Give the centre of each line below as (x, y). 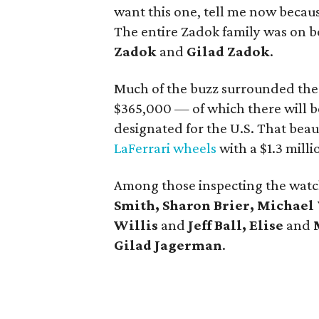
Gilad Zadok (228, 51)
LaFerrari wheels (167, 148)
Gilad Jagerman (168, 245)
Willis (136, 225)
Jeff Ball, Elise (236, 225)
